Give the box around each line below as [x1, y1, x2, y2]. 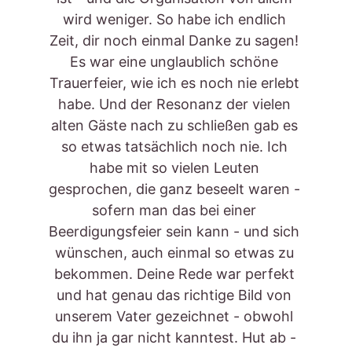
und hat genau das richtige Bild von [57, 287, 295, 303]
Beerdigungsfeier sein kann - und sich [49, 223, 303, 240]
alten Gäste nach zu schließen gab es [50, 117, 302, 134]
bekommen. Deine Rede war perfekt [53, 266, 299, 282]
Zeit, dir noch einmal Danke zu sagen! [49, 32, 302, 49]
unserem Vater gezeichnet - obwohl [55, 308, 297, 324]
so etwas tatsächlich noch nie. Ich [60, 138, 291, 155]
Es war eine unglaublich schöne [70, 53, 282, 70]
